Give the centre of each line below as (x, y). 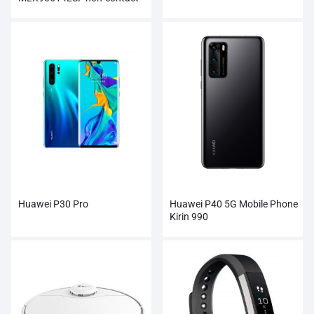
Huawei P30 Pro (53, 204)
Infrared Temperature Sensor (81, 11)
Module (34, 23)
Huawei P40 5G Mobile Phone (234, 204)
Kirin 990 (189, 217)
